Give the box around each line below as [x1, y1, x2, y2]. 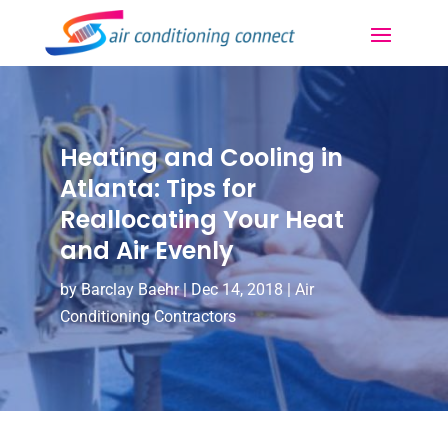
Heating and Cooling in [59, 140, 343, 174]
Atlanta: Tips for [59, 171, 256, 205]
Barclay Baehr [80, 279, 179, 299]
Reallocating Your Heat [59, 202, 344, 236]
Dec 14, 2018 [190, 279, 283, 299]
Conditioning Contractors [59, 306, 236, 326]
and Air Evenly [59, 233, 234, 267]
